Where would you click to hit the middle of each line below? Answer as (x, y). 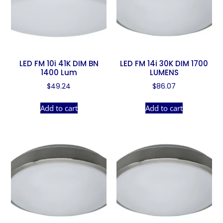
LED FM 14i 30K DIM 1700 (164, 64)
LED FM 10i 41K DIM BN (59, 64)
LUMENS (164, 73)
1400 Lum (59, 73)
